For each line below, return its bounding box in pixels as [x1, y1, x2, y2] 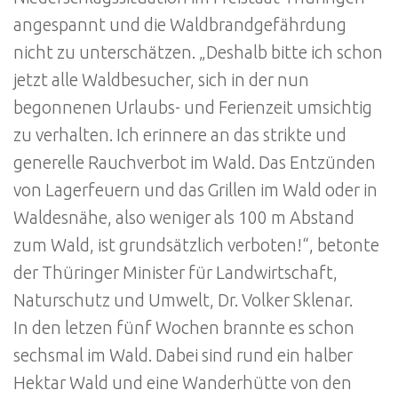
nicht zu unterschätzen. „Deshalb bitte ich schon [13, 42, 383, 62]
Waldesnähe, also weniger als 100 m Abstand [13, 207, 354, 227]
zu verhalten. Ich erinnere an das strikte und [13, 124, 346, 145]
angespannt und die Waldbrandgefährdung [13, 14, 346, 35]
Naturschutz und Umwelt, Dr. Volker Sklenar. [13, 290, 353, 310]
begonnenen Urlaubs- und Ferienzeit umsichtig [13, 97, 372, 117]
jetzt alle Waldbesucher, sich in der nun [13, 69, 309, 90]
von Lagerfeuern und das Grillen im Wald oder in [13, 179, 378, 200]
